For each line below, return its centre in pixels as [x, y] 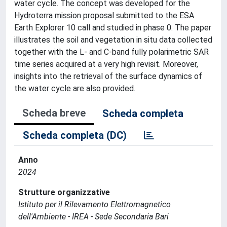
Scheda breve [54, 113]
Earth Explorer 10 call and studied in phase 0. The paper [113, 27]
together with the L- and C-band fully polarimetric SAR [111, 52]
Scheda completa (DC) [75, 135]
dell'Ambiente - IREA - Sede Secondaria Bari [93, 216]
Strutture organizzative [64, 192]
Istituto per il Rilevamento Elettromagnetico [94, 204]
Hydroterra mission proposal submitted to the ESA [104, 15]
